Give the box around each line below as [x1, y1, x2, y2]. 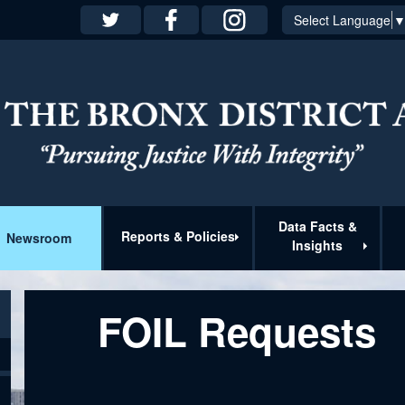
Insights [292, 236, 344, 255]
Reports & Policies [120, 226, 235, 245]
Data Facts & [278, 217, 357, 236]
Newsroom [5, 228, 71, 247]
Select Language [294, 10, 391, 29]
